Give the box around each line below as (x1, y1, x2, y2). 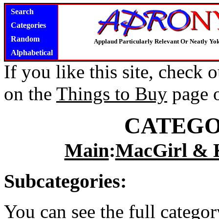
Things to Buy (56, 83, 167, 104)
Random (11, 35, 40, 43)
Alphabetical (11, 48, 53, 57)
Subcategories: (4, 170, 127, 192)
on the (4, 83, 56, 104)
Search (11, 7, 34, 16)
